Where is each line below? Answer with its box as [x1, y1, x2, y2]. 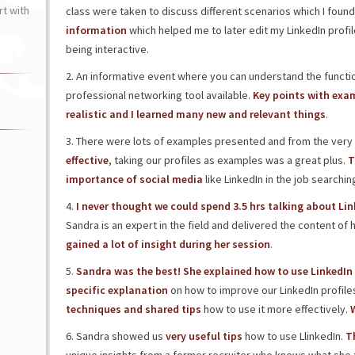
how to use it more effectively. [200, 302, 350, 316]
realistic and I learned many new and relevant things [65, 107, 326, 121]
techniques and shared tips [65, 302, 201, 316]
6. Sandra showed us [65, 329, 163, 343]
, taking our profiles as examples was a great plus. [108, 153, 348, 167]
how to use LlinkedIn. [242, 329, 345, 343]
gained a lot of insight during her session [65, 237, 270, 251]
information [65, 23, 127, 37]
